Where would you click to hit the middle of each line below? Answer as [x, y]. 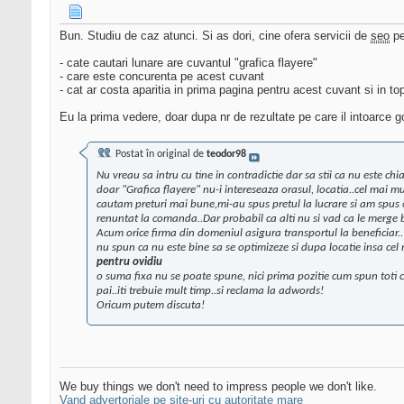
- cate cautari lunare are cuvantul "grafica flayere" [188, 63]
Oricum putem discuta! [151, 306]
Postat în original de [160, 155]
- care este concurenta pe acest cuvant [162, 77]
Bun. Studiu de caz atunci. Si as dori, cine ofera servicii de [215, 36]
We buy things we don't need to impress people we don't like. [218, 387]
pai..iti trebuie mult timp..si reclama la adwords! [210, 291]
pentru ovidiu [129, 262]
